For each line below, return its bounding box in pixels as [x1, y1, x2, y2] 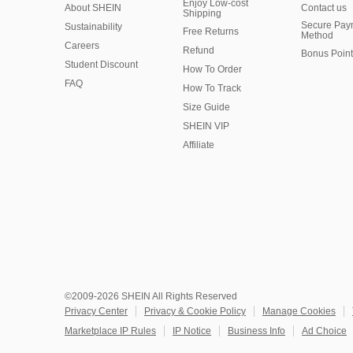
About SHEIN [65, 2, 121, 13]
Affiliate [183, 139, 214, 150]
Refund [183, 45, 214, 56]
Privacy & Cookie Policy [144, 306, 246, 317]
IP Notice [173, 325, 211, 336]
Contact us [301, 2, 347, 13]
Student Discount [65, 59, 138, 70]
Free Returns [183, 26, 239, 37]
